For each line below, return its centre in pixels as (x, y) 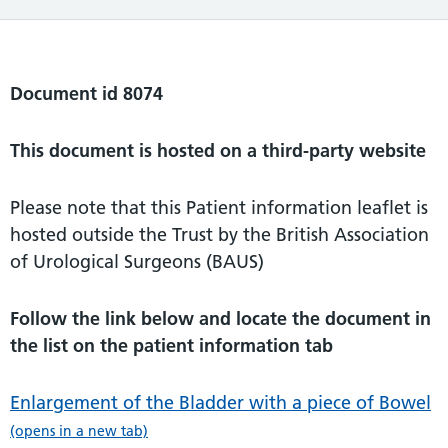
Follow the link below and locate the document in (220, 318)
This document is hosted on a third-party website (218, 150)
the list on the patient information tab (171, 345)
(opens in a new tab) (79, 430)
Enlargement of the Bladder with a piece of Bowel (220, 402)
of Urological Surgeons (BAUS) (137, 261)
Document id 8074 (86, 93)
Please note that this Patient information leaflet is (219, 207)
